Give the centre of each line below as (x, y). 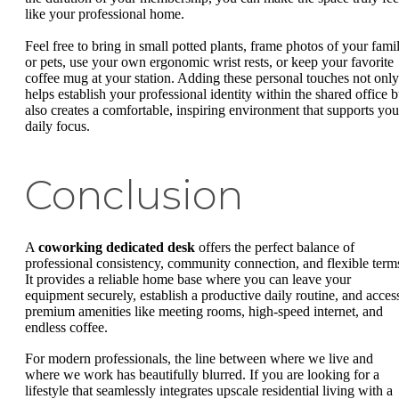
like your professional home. (106, 14)
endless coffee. (68, 327)
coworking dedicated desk (117, 247)
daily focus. (57, 126)
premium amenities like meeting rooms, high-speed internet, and (204, 311)
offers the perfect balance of (275, 247)
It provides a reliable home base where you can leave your (188, 279)
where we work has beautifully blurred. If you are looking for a (202, 375)
